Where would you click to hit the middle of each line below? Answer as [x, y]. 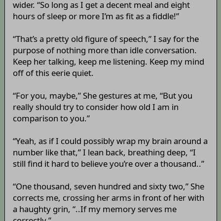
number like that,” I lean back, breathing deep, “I [104, 152]
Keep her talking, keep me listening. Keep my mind [108, 62]
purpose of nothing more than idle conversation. [105, 50]
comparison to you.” [51, 118]
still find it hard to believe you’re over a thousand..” [108, 164]
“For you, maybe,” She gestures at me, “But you [102, 96]
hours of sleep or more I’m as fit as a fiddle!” [96, 16]
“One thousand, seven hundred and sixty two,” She [108, 186]
